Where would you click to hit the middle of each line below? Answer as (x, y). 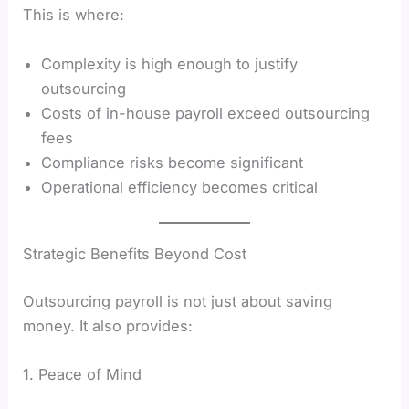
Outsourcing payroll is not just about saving (178, 301)
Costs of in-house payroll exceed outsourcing (206, 113)
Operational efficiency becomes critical (180, 187)
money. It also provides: (108, 325)
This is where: (74, 15)
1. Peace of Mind (83, 375)
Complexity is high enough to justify (170, 63)
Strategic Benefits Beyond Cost (135, 254)
